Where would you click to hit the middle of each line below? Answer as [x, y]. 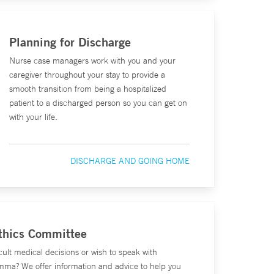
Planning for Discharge [70, 42]
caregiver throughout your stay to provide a [87, 75]
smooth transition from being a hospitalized [88, 89]
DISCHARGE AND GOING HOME [130, 161]
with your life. [34, 117]
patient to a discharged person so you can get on [98, 103]
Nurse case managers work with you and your [93, 61]
